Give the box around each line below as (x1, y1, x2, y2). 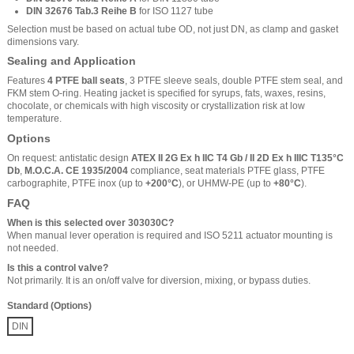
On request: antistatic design (7, 153, 131, 164)
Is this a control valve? (7, 262, 108, 274)
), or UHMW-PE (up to (179, 178, 273, 190)
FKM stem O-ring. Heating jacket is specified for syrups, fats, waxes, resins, (7, 88, 326, 100)
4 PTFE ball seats (47, 75, 125, 87)
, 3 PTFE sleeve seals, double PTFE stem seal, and (125, 75, 343, 87)
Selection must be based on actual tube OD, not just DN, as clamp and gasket (7, 23, 338, 35)
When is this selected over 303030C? (7, 217, 174, 228)
